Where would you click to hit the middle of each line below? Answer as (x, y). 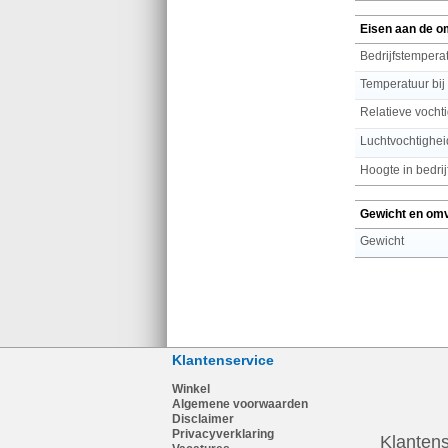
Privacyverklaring (223, 434)
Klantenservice (223, 360)
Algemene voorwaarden (240, 404)
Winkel (191, 389)
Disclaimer (203, 419)
